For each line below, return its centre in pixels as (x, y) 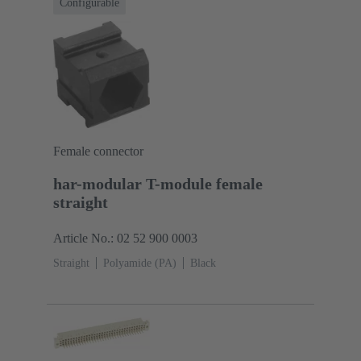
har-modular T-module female (158, 183)
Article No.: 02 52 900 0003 (125, 238)
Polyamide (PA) (140, 263)
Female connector (98, 151)
